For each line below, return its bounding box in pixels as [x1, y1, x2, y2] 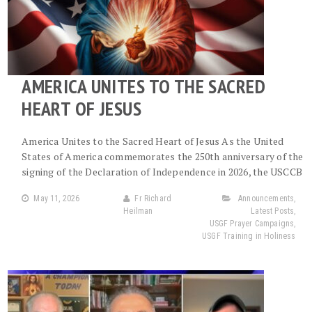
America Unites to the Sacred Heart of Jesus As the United [22, 134, 284, 148]
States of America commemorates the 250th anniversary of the [22, 150, 304, 163]
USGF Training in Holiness [202, 231, 296, 241]
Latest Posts [251, 206, 295, 216]
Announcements [238, 194, 295, 203]
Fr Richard [134, 194, 172, 203]
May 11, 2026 [33, 194, 80, 203]
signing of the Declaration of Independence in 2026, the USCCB [22, 165, 303, 178]
